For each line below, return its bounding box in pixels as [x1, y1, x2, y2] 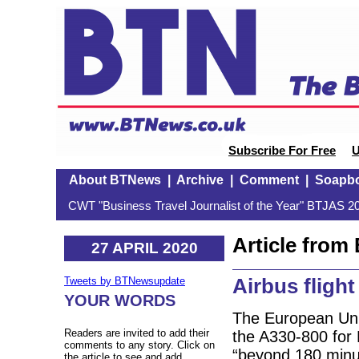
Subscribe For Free [228, 144, 336, 157]
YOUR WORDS [64, 292, 175, 310]
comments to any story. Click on [64, 339, 215, 352]
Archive [175, 173, 224, 187]
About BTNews [68, 173, 161, 187]
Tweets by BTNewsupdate [64, 275, 185, 288]
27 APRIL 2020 [91, 239, 198, 256]
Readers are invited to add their [64, 327, 209, 340]
